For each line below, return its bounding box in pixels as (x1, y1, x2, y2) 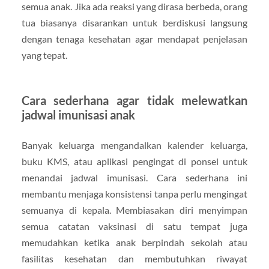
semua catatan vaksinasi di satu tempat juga (21, 220, 248, 232)
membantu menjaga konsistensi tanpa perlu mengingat (21, 187, 248, 199)
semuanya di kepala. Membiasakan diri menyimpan (21, 204, 248, 216)
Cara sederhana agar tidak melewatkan (21, 92, 248, 107)
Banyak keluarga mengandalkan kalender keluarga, (21, 139, 248, 151)
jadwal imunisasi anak (21, 107, 135, 122)
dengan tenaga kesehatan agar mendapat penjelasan (21, 32, 248, 44)
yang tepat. (21, 49, 67, 61)
